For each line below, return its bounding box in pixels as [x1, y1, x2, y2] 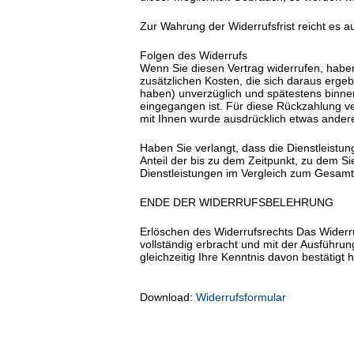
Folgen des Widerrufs [140, 49, 247, 62]
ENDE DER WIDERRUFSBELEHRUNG [140, 196, 333, 209]
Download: [140, 291, 196, 304]
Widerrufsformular [196, 291, 286, 304]
